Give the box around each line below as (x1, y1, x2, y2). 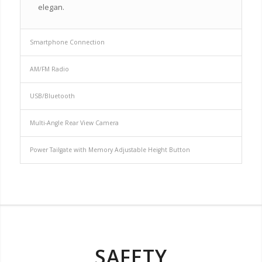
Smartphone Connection (29, 38, 105, 47)
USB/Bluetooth (29, 92, 75, 101)
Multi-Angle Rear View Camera (29, 119, 119, 127)
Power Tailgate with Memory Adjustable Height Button (29, 146, 190, 154)
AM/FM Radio (29, 65, 69, 74)
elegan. (37, 2, 64, 13)
